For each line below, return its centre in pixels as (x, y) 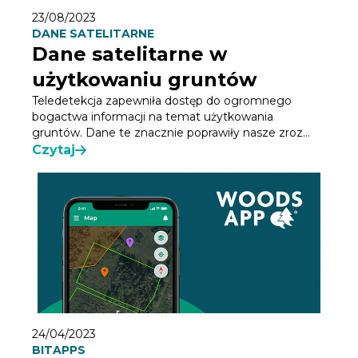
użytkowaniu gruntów (144, 80)
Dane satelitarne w (129, 54)
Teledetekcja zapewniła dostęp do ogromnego (162, 101)
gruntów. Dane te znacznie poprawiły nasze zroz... (171, 133)
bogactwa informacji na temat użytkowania (153, 117)
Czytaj (54, 150)
